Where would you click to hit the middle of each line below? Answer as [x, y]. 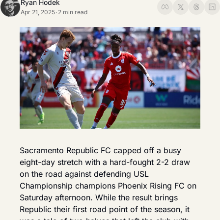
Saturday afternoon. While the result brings [99, 197]
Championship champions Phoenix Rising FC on [108, 186]
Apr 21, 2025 [38, 12]
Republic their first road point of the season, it [105, 209]
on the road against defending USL [84, 174]
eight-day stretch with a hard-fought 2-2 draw [105, 162]
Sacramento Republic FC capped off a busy [100, 150]
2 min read [73, 12]
